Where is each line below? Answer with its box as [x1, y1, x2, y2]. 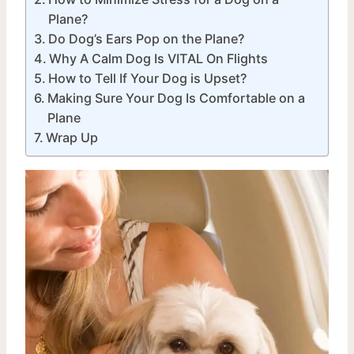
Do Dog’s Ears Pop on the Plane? [48, 30, 245, 47]
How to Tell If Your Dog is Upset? [48, 70, 247, 86]
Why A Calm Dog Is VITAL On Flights [49, 50, 269, 66]
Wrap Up [46, 129, 99, 145]
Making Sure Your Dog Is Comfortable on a [47, 89, 306, 106]
